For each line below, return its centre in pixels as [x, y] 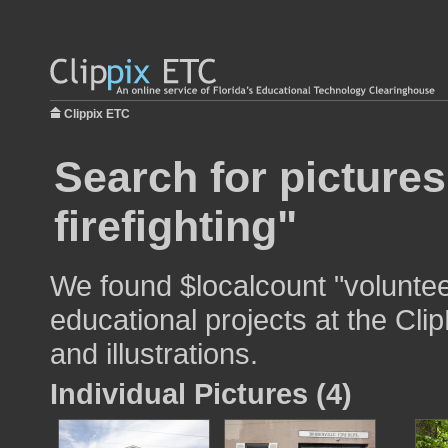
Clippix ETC [97, 114]
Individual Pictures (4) [201, 393]
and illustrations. [154, 353]
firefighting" [175, 226]
